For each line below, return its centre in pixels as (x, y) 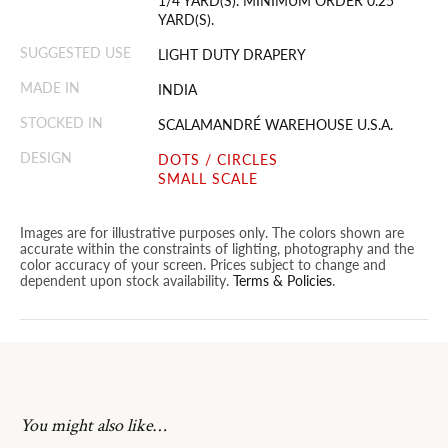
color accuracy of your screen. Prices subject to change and (203, 264)
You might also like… (93, 425)
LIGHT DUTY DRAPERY (232, 54)
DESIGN (46, 157)
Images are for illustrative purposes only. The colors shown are (212, 232)
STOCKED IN (61, 122)
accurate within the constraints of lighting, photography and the (217, 248)
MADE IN (50, 87)
